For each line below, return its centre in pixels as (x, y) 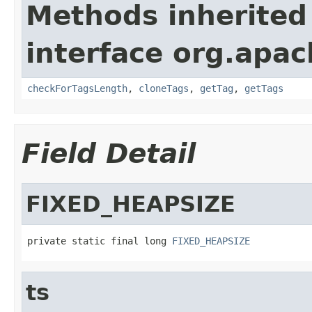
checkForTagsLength (77, 88)
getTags (264, 88)
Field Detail (109, 153)
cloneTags (164, 88)
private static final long (100, 241)
